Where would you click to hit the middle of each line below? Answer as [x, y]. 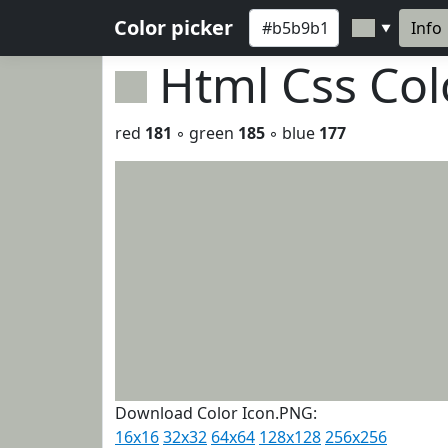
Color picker [173, 27]
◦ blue [292, 133]
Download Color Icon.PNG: [216, 413]
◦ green [205, 133]
